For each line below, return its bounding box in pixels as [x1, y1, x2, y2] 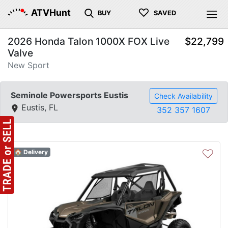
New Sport [8, 60, 49, 70]
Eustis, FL [19, 102, 58, 112]
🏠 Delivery [14, 148, 48, 156]
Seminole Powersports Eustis [11, 90, 128, 100]
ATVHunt [31, 7, 71, 18]
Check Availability [154, 92, 213, 100]
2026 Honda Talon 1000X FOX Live [8, 35, 169, 47]
